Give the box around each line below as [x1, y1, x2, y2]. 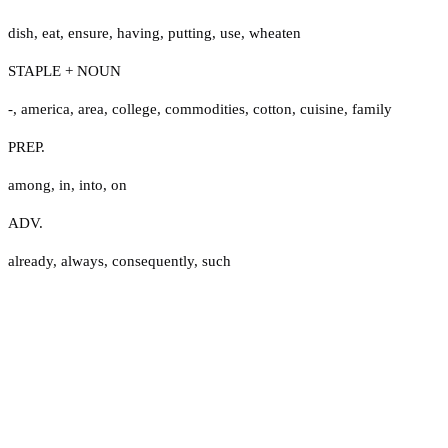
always [61, 252, 104, 269]
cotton [253, 100, 292, 117]
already [8, 252, 53, 269]
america [21, 100, 70, 117]
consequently [112, 252, 194, 269]
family [352, 100, 392, 117]
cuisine [300, 100, 344, 117]
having [117, 24, 160, 41]
